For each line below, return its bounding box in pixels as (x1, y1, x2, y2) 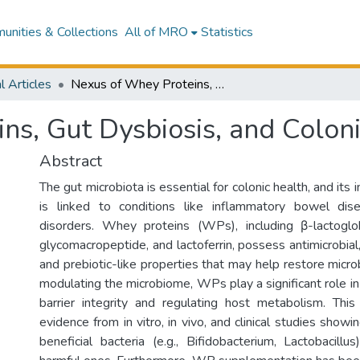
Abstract (39, 150, 102, 172)
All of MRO (124, 23, 188, 41)
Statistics (200, 23, 253, 41)
